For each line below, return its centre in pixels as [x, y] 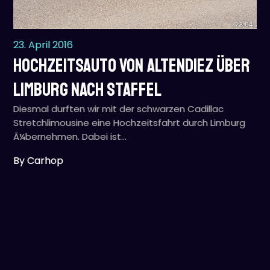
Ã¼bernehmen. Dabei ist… [70, 137]
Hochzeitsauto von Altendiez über [132, 66]
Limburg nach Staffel [88, 90]
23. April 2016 [43, 45]
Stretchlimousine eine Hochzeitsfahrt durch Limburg [130, 123]
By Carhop [39, 161]
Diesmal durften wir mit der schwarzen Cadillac [119, 109]
